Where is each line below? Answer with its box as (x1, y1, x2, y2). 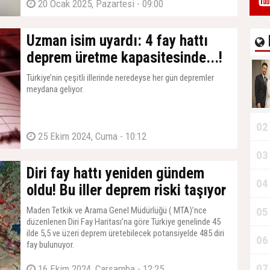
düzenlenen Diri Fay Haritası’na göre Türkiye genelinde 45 (27, 216, 221, 227)
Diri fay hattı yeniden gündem (27, 165, 204, 182)
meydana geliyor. (27, 84, 84, 95)
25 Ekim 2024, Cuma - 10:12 (36, 130, 146, 142)
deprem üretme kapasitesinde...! (27, 49, 222, 66)
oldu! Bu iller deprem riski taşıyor (27, 181, 226, 199)
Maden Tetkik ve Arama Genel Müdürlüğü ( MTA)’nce (27, 205, 207, 216)
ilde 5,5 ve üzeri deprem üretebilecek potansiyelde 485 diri (27, 228, 224, 239)
